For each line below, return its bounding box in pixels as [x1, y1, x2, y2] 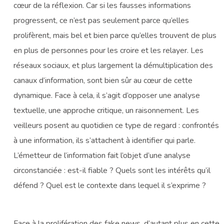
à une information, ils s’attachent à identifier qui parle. [13, 134, 196, 146]
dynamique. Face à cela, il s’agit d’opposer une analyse [13, 89, 200, 101]
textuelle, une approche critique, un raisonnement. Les [13, 104, 199, 116]
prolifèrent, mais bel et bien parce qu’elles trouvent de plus [13, 29, 217, 41]
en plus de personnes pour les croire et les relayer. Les [13, 44, 204, 56]
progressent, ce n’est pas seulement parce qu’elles [13, 14, 189, 26]
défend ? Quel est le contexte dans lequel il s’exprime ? [13, 179, 206, 191]
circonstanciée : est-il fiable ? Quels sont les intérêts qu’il [13, 164, 211, 176]
